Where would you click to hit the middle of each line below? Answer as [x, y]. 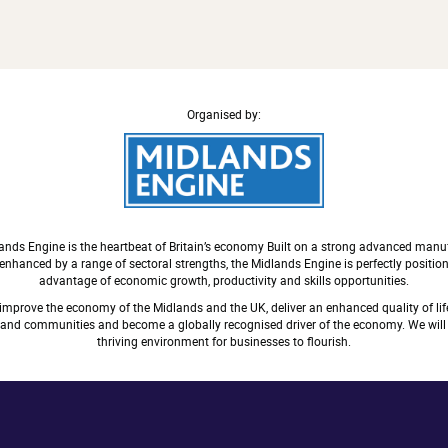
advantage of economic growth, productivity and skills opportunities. [224, 279]
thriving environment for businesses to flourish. [224, 340]
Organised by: [224, 113]
